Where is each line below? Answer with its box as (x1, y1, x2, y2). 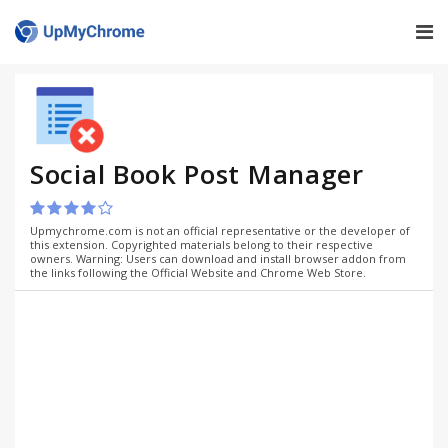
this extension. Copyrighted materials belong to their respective (30, 237, 373, 252)
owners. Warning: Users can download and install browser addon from (30, 251, 406, 266)
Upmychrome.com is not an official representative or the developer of (30, 223, 410, 238)
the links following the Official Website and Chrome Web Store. (30, 265, 366, 280)
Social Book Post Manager (30, 156, 364, 192)
